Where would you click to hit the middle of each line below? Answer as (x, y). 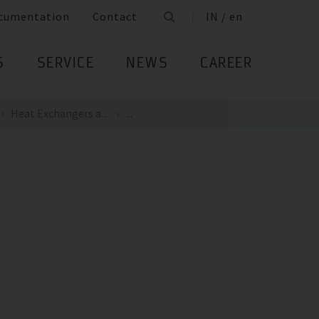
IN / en (224, 17)
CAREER (226, 64)
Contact (115, 17)
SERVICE (65, 64)
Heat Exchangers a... (59, 113)
